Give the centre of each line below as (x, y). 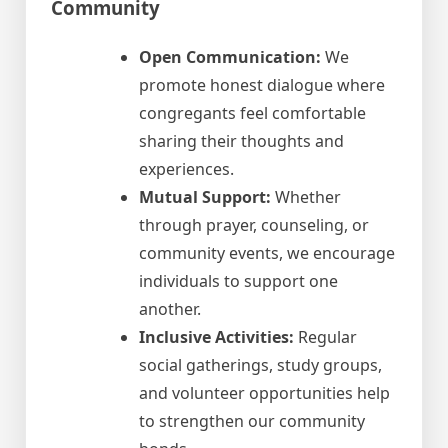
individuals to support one (238, 280)
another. (170, 308)
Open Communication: (230, 56)
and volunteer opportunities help (264, 392)
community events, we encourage (267, 252)
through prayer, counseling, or (254, 224)
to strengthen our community (252, 420)
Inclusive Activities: (216, 336)
